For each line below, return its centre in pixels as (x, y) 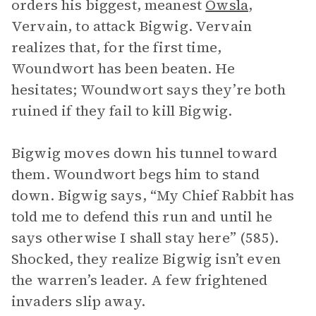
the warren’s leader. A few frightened (140, 280)
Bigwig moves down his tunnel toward (145, 153)
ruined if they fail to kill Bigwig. (122, 111)
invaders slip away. (78, 301)
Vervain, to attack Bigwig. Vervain (132, 26)
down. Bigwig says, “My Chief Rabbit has (153, 195)
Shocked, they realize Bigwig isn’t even (146, 259)
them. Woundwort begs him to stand (135, 174)
